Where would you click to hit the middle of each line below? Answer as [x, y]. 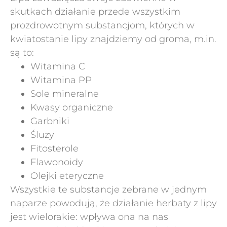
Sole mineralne [65, 94]
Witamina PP [61, 80]
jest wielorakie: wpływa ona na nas [89, 217]
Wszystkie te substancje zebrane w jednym [108, 190]
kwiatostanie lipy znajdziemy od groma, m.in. [113, 39]
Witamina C [58, 66]
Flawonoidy [57, 162]
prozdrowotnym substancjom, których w [102, 25]
